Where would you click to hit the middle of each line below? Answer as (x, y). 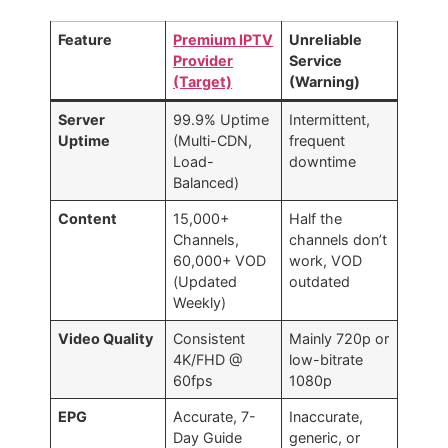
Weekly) (200, 302)
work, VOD (326, 260)
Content (88, 218)
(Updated (205, 281)
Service (316, 60)
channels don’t (338, 239)
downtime (323, 161)
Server (82, 119)
